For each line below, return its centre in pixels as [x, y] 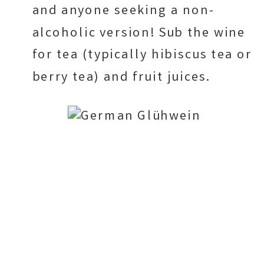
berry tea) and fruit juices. [121, 77]
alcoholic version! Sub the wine [139, 33]
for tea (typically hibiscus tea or [142, 55]
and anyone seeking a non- [123, 11]
